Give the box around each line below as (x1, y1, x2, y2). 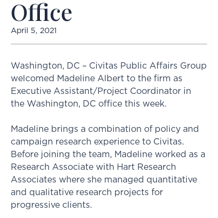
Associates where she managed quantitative (11, 175, 198, 184)
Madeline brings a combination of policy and (11, 125, 200, 134)
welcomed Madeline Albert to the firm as (11, 74, 183, 83)
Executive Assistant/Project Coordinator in (11, 87, 192, 96)
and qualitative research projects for (11, 188, 163, 197)
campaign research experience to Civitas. (11, 137, 184, 146)
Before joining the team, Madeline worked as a (11, 150, 206, 159)
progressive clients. (11, 200, 92, 210)
